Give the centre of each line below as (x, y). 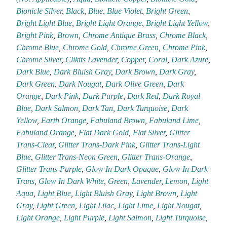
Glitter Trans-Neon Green (77, 157)
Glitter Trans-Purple (49, 169)
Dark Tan (98, 108)
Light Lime (136, 206)
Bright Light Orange (109, 23)
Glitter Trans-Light (170, 145)
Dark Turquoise (142, 108)
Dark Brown (135, 72)
